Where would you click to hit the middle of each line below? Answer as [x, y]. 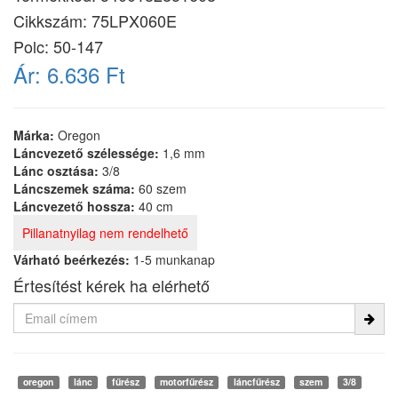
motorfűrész [187, 382]
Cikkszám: [52, 20]
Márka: [36, 135]
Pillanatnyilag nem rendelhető [105, 233]
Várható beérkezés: [72, 259]
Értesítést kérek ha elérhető [111, 285]
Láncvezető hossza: [76, 206]
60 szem [163, 188]
